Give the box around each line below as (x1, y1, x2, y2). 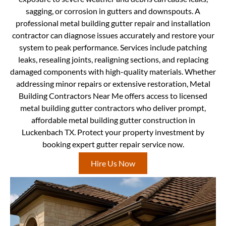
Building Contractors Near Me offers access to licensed (19, 90, 207, 100)
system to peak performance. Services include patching (19, 42, 207, 52)
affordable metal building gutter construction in (31, 115, 195, 125)
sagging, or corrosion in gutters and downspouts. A (26, 6, 200, 16)
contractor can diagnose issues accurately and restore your (12, 30, 214, 40)
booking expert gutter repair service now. (42, 139, 184, 149)
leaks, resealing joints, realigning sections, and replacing (18, 54, 208, 64)
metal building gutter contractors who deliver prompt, (20, 102, 206, 112)
